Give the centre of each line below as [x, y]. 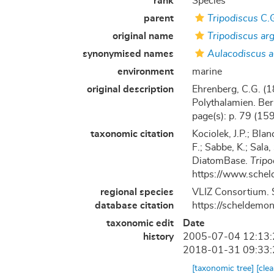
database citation [135, 205]
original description [131, 89]
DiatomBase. [221, 161]
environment [146, 71]
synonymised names [128, 54]
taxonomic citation [132, 134]
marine [207, 71]
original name [143, 36]
